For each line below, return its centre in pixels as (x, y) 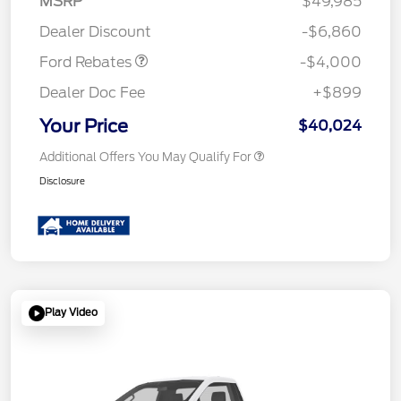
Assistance (77, 13)
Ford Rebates (87, 62)
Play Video (71, 313)
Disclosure (62, 181)
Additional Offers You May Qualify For (145, 157)
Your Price (84, 126)
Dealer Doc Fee (92, 93)
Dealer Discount (95, 32)
